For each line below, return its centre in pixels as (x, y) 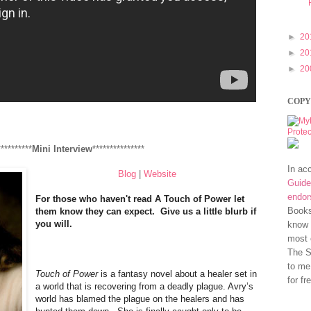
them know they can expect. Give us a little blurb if (146, 211)
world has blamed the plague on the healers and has (140, 299)
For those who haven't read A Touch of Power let (140, 199)
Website (160, 174)
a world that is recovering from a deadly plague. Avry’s (145, 286)
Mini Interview (62, 149)
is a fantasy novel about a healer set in (178, 274)
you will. (54, 224)
